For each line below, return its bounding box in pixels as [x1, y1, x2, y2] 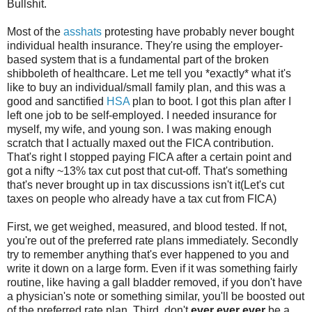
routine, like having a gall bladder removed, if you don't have [7, 276, 302, 288]
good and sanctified [7, 95, 107, 107]
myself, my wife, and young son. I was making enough [7, 123, 272, 135]
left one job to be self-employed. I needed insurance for [7, 109, 276, 121]
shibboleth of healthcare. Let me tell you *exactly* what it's [7, 67, 291, 79]
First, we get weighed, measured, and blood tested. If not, [7, 220, 287, 233]
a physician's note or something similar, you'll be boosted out [7, 290, 304, 302]
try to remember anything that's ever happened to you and [7, 248, 289, 260]
